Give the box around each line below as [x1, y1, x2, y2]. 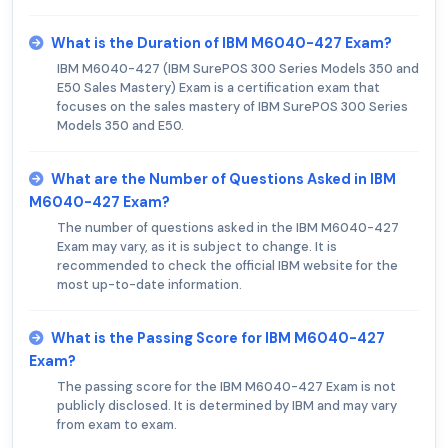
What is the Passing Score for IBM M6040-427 [51, 329, 385, 348]
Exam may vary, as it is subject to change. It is [57, 238, 337, 256]
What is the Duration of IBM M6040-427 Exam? [51, 34, 392, 53]
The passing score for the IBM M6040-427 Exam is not [57, 378, 396, 396]
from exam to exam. [57, 416, 177, 434]
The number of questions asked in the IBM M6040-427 [57, 219, 399, 237]
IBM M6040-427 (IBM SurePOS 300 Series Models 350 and [57, 60, 419, 78]
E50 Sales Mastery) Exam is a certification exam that [57, 79, 380, 97]
